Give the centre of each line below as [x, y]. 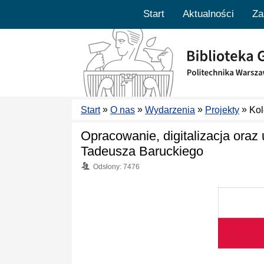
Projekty [222, 110]
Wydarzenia [170, 110]
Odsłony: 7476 [116, 167]
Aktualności [208, 14]
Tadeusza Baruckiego [142, 151]
